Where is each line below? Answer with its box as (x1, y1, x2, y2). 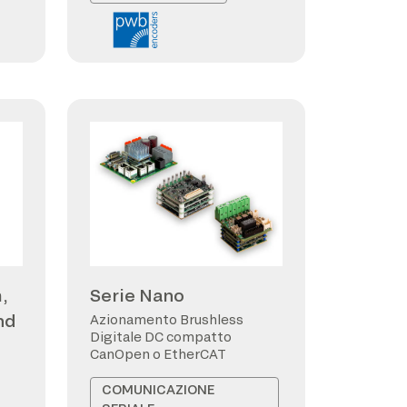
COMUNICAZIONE (102, 382, 214, 397)
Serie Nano (90, 285, 184, 305)
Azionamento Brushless (90, 312, 243, 327)
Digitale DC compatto (90, 329, 232, 344)
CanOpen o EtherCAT (90, 346, 226, 362)
